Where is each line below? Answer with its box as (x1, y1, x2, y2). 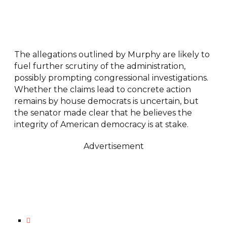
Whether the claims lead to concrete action (14, 84, 191, 94)
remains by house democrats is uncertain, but (14, 96, 199, 106)
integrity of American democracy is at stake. (14, 119, 188, 129)
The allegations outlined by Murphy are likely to (14, 49, 210, 59)
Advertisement (83, 141, 144, 151)
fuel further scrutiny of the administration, (14, 61, 185, 71)
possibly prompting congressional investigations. (14, 72, 208, 83)
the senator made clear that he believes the (14, 107, 192, 118)
